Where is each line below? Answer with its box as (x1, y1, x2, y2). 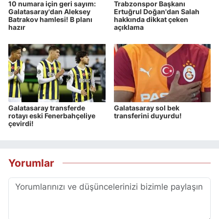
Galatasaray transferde (8, 104, 85, 112)
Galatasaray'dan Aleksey (8, 7, 90, 16)
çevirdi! (8, 119, 34, 128)
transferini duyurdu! (113, 111, 182, 120)
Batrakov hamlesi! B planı (8, 15, 92, 24)
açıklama (113, 23, 144, 32)
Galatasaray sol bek (113, 104, 179, 112)
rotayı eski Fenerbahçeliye (8, 111, 95, 120)
